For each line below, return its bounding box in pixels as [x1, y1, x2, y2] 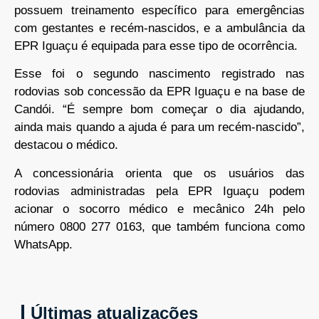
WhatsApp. [14, 237, 73, 251]
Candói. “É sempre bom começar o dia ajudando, [14, 103, 305, 117]
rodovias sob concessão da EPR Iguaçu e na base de [14, 85, 305, 99]
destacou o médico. [14, 138, 118, 152]
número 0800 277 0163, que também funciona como [14, 219, 305, 234]
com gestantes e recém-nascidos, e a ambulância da [14, 21, 305, 35]
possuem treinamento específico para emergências [14, 3, 305, 17]
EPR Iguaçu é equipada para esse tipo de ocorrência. [14, 38, 298, 53]
